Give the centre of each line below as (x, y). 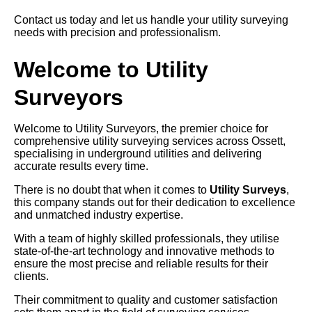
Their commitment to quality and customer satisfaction (146, 300)
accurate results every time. (81, 166)
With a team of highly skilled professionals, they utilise (147, 239)
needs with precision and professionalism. (117, 33)
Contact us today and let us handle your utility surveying (151, 20)
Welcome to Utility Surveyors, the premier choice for (141, 129)
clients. (31, 276)
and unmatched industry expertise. (99, 215)
